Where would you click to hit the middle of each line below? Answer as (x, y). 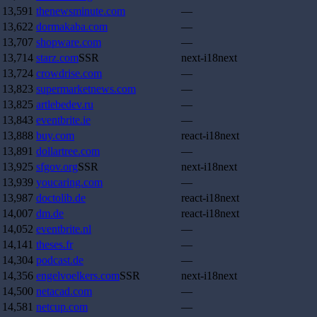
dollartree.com (68, 151)
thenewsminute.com (81, 11)
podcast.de (60, 260)
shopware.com (69, 42)
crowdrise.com (69, 74)
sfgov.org (57, 167)
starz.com (57, 58)
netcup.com (62, 307)
